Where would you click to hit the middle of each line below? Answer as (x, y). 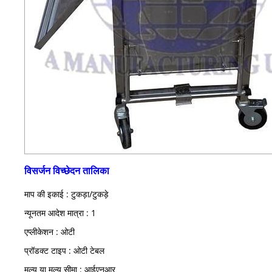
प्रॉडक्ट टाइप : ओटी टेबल (64, 250)
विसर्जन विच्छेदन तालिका (67, 170)
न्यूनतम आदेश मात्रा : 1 (60, 212)
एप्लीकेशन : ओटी (49, 231)
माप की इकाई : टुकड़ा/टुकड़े (66, 194)
